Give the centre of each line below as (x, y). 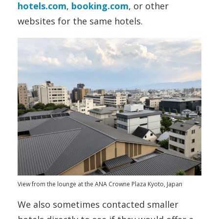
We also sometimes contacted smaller (98, 205)
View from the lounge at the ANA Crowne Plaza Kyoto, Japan (100, 184)
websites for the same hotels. (80, 21)
